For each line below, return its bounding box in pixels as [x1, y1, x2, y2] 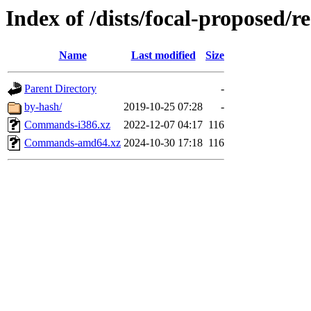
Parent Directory [24, 83, 96, 95]
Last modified [131, 49, 196, 62]
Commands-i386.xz [24, 119, 110, 131]
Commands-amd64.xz [24, 137, 121, 149]
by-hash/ [24, 101, 62, 113]
